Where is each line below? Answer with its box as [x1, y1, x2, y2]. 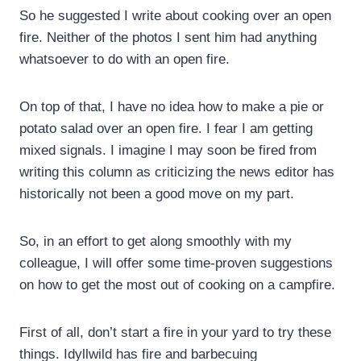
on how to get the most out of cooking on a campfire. [19, 276, 335, 293]
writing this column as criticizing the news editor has [19, 164, 334, 180]
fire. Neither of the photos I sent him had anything [19, 29, 317, 45]
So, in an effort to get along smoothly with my [19, 233, 292, 249]
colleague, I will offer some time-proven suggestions [19, 255, 333, 271]
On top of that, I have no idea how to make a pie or [19, 98, 324, 114]
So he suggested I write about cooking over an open [19, 7, 331, 23]
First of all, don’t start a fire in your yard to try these [19, 324, 331, 340]
